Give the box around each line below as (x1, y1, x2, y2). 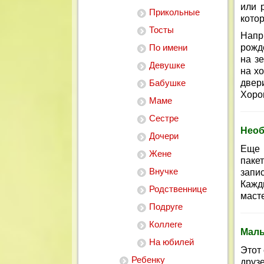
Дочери (149, 131, 179, 141)
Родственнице (149, 184, 207, 194)
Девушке (149, 60, 185, 70)
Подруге (149, 202, 183, 212)
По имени (149, 42, 187, 52)
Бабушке (149, 78, 186, 88)
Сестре (149, 113, 179, 123)
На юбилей (149, 237, 194, 247)
